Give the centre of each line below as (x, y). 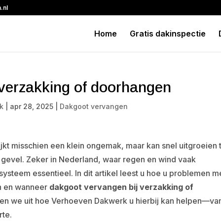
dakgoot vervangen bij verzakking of (122, 187)
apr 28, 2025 (32, 106)
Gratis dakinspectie (167, 34)
